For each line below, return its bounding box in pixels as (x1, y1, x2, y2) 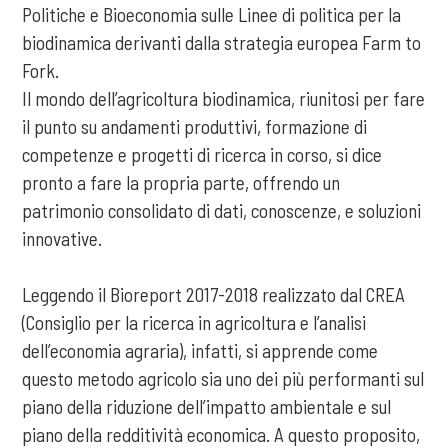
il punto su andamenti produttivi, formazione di (22, 115, 368, 139)
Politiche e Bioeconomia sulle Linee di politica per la (22, 3, 402, 27)
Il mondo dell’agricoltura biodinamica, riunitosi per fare (22, 87, 426, 111)
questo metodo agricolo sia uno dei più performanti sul (22, 367, 425, 391)
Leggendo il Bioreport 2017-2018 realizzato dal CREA (22, 283, 406, 307)
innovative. (22, 227, 103, 251)
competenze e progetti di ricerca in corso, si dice (22, 143, 383, 167)
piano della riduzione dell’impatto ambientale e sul (22, 395, 392, 419)
